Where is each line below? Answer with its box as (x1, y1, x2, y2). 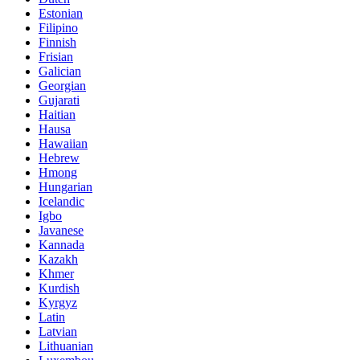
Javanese (39, 223, 84, 237)
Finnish (39, 35, 76, 49)
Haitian (39, 108, 76, 121)
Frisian (39, 50, 73, 63)
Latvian (39, 325, 77, 338)
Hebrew (39, 151, 80, 165)
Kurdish (39, 281, 80, 295)
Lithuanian (39, 339, 93, 353)
